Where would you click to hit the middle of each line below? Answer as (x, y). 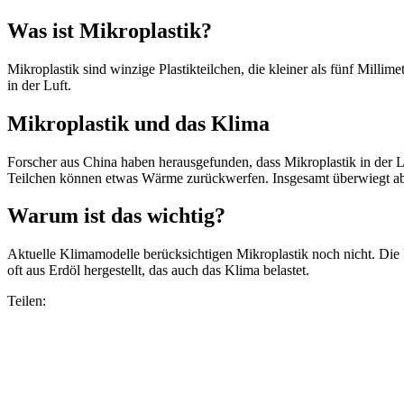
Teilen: (27, 301)
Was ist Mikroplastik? (110, 30)
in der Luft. (39, 85)
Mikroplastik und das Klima (138, 123)
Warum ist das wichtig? (116, 216)
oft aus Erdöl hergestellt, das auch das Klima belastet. (158, 271)
